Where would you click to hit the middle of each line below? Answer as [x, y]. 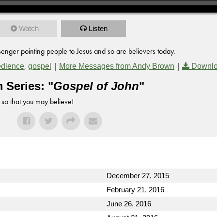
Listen [98, 28]
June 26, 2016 [129, 204]
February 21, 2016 [135, 190]
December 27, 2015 [138, 176]
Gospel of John [96, 86]
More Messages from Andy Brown [117, 66]
